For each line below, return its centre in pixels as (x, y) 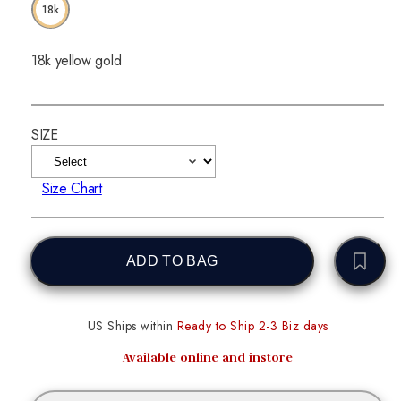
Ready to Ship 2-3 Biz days (251, 326)
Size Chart (72, 188)
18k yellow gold (77, 61)
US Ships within (130, 326)
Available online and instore (208, 358)
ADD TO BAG (172, 261)
